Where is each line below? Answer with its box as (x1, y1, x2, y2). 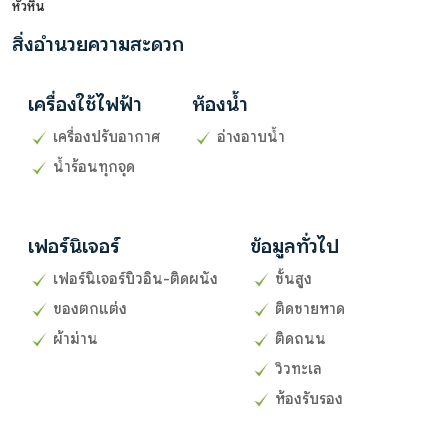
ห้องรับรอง (275, 389, 343, 408)
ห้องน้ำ (192, 91, 248, 117)
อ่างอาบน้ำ (217, 127, 285, 146)
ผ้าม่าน (53, 329, 98, 348)
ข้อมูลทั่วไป (250, 233, 339, 259)
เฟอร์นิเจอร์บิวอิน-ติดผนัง (53, 269, 218, 288)
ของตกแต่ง (53, 299, 127, 318)
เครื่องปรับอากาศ (53, 127, 160, 146)
